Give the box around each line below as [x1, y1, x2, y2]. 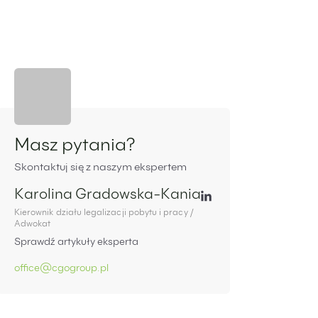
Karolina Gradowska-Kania [14, 189, 201, 203]
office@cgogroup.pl [14, 264, 109, 274]
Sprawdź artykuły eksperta [14, 238, 138, 248]
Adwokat [14, 220, 51, 229]
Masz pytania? [14, 138, 135, 155]
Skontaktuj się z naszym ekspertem [14, 163, 187, 173]
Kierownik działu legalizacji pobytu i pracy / [14, 209, 194, 217]
